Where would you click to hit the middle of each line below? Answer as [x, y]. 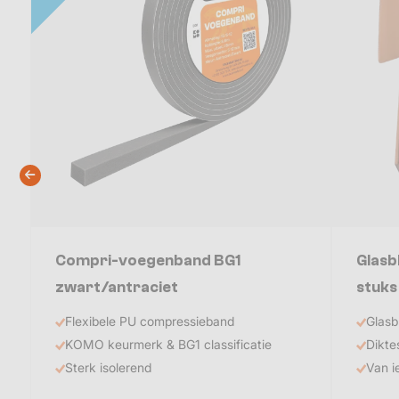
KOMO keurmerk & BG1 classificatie [169, 344]
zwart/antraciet [117, 287]
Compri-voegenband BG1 [148, 260]
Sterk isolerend [109, 367]
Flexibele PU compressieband [150, 321]
